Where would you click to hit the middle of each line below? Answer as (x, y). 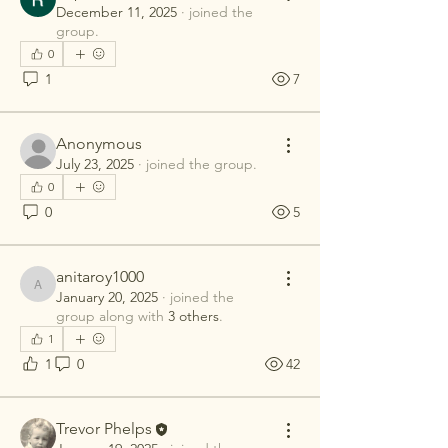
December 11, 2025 (116, 12)
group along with (110, 316)
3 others (193, 316)
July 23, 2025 (95, 164)
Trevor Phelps (104, 428)
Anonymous (99, 143)
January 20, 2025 (107, 297)
